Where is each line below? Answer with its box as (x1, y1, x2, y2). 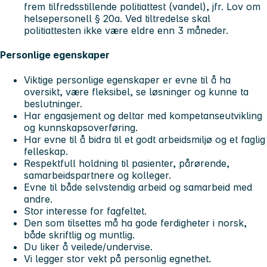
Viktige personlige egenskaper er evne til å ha (24, 73, 231, 86)
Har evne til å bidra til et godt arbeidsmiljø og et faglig (24, 133, 265, 145)
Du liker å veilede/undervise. (24, 240, 153, 253)
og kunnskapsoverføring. (24, 121, 138, 133)
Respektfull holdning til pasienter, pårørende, (24, 157, 229, 169)
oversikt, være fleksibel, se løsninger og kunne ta (24, 85, 249, 98)
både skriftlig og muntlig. (24, 228, 135, 241)
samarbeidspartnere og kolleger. (24, 169, 171, 181)
